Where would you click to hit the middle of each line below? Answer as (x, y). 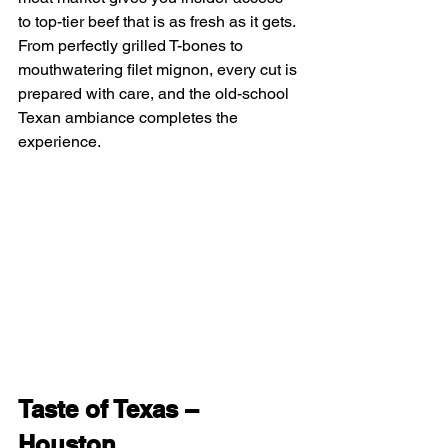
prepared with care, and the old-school (155, 94)
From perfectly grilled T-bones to (132, 46)
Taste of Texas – (111, 408)
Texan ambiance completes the (130, 118)
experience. (59, 142)
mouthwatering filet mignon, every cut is (159, 70)
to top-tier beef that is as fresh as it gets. (158, 22)
